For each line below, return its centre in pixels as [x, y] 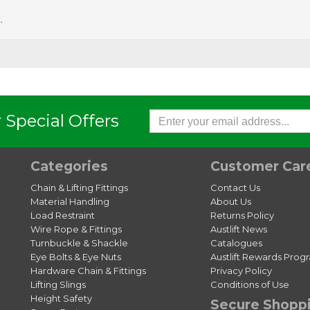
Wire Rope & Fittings [76, 229]
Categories [69, 167]
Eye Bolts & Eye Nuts [76, 257]
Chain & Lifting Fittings [79, 188]
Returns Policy [242, 216]
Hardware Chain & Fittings [88, 271]
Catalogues [236, 243]
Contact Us [235, 188]
